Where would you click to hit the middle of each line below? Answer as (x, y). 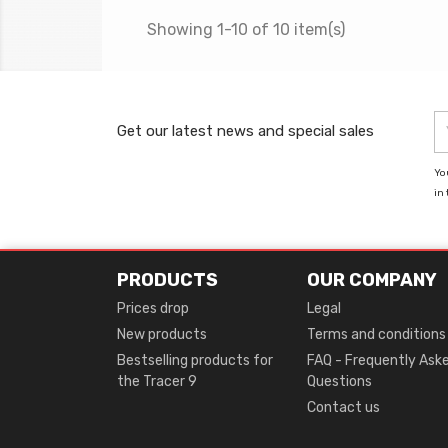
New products (162, 334)
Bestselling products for (195, 360)
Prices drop (153, 308)
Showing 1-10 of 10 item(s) (246, 29)
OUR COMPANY (371, 280)
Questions (339, 381)
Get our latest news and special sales (245, 131)
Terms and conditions (376, 334)
